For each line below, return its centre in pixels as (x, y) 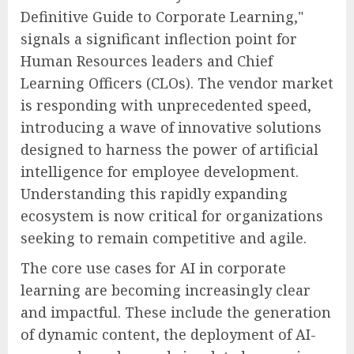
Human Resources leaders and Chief (147, 61)
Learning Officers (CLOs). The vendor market (177, 83)
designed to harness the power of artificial (169, 150)
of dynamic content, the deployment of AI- (168, 335)
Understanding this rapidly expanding (154, 194)
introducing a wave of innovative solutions (171, 128)
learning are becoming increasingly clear (166, 290)
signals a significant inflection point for (159, 39)
